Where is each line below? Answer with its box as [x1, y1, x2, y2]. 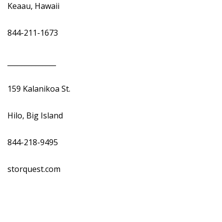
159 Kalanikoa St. [7, 83, 72, 94]
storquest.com [7, 164, 62, 174]
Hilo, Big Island [7, 110, 65, 121]
